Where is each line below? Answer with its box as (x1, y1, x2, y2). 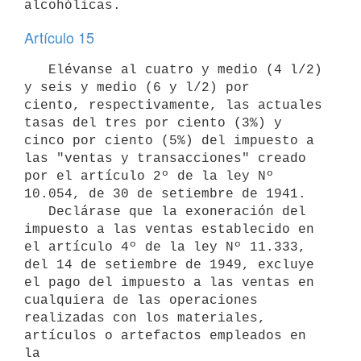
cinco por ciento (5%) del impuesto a (24, 133, 314, 148)
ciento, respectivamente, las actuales (24, 98, 322, 113)
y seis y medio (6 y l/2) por (24, 80, 250, 95)
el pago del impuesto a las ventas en (24, 275, 314, 290)
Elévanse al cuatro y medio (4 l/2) (24, 62, 48, 77)
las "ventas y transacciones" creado (24, 151, 306, 166)
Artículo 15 (24, 27, 94, 48)
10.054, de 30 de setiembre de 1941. (24, 186, 306, 201)
